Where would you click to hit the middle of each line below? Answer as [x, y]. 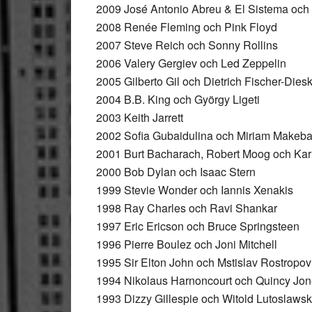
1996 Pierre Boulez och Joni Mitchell [187, 244]
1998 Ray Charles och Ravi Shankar [187, 208]
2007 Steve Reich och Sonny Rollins [187, 45]
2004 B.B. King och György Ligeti [178, 99]
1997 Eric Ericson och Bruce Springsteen [198, 226]
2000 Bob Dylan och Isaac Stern [176, 172]
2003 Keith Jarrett [140, 117]
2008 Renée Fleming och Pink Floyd [187, 27]
